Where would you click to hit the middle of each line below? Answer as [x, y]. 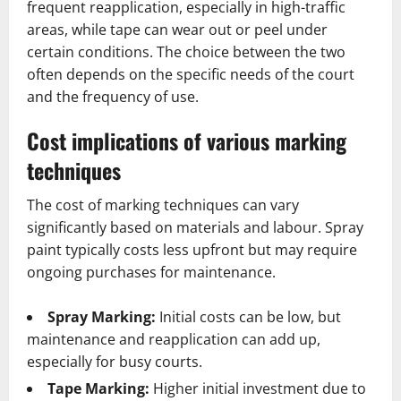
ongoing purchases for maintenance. [151, 272]
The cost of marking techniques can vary [163, 205]
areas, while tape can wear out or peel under [177, 29]
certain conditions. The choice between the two [186, 51]
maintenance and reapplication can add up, [174, 339]
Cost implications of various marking [187, 140]
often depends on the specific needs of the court [191, 74]
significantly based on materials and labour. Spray [195, 227]
